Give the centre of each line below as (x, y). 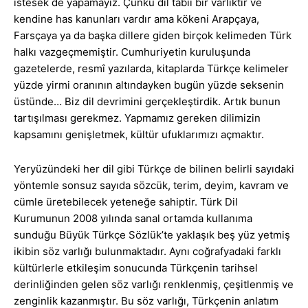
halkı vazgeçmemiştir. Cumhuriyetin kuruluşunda (132, 52)
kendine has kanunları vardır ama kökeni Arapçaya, (136, 19)
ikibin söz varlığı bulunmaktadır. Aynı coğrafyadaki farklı (147, 252)
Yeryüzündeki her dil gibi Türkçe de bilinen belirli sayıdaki (154, 169)
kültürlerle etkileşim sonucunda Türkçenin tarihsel (136, 268)
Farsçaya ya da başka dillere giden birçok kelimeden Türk (153, 36)
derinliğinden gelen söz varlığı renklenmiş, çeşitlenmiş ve (154, 285)
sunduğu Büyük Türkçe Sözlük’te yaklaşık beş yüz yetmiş (152, 235)
